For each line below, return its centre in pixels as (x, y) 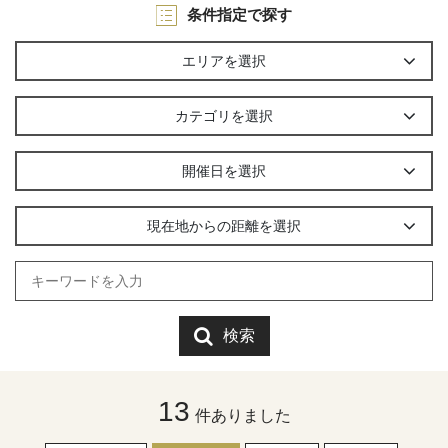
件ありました (242, 415)
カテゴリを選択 (224, 116)
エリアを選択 (224, 61)
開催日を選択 (224, 171)
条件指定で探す (239, 14)
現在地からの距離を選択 (224, 226)
